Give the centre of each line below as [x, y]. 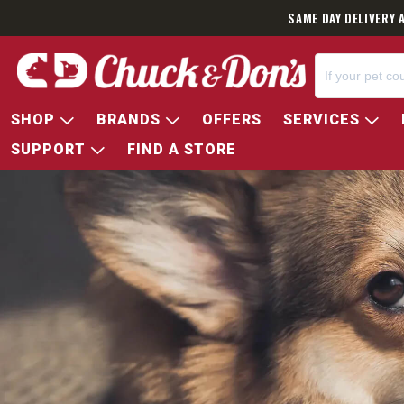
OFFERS [232, 119]
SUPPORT [50, 149]
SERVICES [324, 119]
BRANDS [131, 119]
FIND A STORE [182, 149]
